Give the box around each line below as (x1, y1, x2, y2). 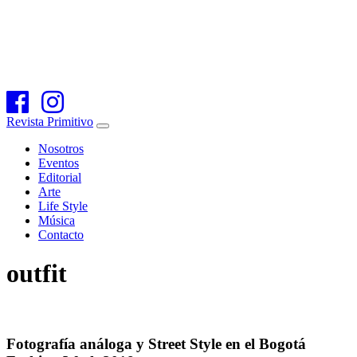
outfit (6, 259, 67, 288)
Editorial (38, 171, 81, 184)
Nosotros (38, 142, 84, 155)
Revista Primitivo (6, 115, 93, 128)
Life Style (38, 199, 88, 213)
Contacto (38, 228, 84, 241)
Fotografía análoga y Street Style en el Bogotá (6, 335, 306, 352)
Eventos (38, 156, 79, 170)
